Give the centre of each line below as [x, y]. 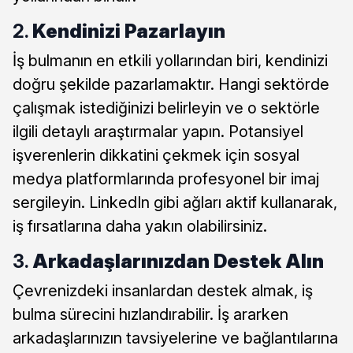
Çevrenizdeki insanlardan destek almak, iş [163, 291]
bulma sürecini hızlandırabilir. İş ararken [150, 315]
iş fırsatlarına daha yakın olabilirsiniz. [140, 227]
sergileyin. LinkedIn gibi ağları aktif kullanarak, [175, 203]
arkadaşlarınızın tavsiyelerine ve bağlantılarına [175, 338]
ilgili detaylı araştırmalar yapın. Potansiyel [158, 132]
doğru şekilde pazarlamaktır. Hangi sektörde [171, 85]
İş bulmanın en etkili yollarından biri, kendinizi [170, 61]
